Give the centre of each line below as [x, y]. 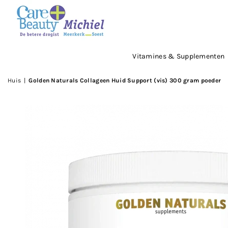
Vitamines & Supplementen [179, 56]
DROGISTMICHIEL [49, 46]
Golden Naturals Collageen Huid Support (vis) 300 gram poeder [125, 80]
